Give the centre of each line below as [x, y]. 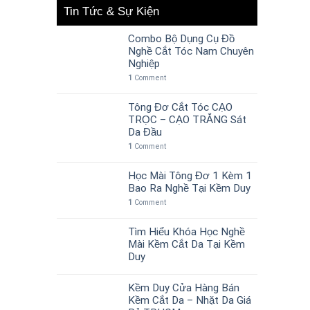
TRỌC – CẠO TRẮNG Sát [187, 119]
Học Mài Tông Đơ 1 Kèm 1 [190, 175]
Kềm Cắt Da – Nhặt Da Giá [190, 300]
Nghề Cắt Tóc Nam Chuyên [191, 51]
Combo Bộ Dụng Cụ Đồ [181, 38]
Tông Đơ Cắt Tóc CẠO [180, 107]
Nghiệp [144, 63]
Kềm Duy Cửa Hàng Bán [184, 288]
